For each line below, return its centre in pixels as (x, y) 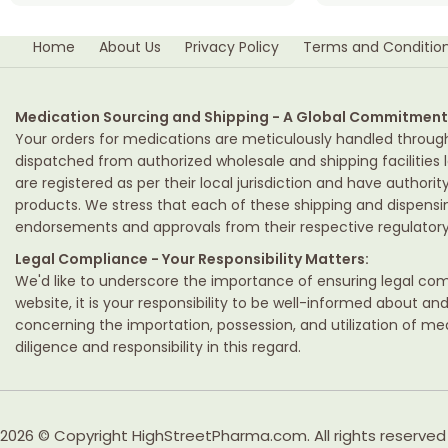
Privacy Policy (232, 47)
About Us (130, 47)
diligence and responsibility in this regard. (158, 346)
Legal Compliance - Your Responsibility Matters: (192, 258)
